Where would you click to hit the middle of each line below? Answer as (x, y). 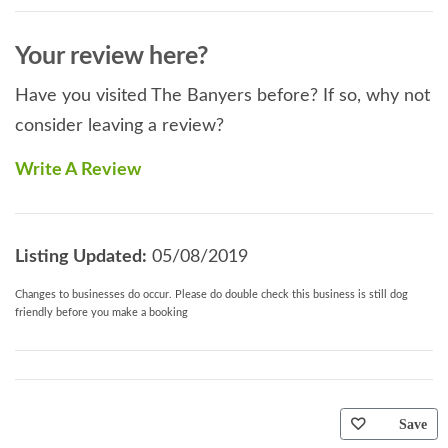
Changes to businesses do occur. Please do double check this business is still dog (211, 294)
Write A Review (78, 169)
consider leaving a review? (119, 125)
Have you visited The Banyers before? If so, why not (222, 95)
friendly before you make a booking (101, 312)
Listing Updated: (81, 256)
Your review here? (112, 56)
